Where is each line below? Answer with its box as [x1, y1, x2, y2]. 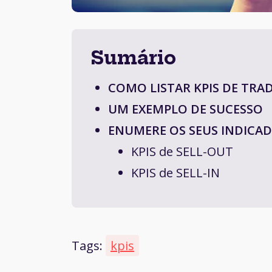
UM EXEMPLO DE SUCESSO [108, 101, 263, 118]
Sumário [91, 46, 176, 70]
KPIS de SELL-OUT [131, 143, 233, 160]
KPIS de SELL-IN [131, 165, 220, 182]
